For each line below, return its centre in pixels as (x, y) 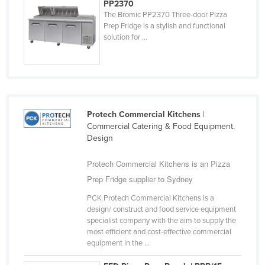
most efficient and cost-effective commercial (159, 232)
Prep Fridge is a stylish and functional (165, 26)
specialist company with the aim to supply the (161, 221)
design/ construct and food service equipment (161, 210)
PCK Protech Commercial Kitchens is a (150, 198)
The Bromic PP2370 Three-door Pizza (166, 15)
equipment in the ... (118, 243)
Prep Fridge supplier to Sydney (140, 179)
